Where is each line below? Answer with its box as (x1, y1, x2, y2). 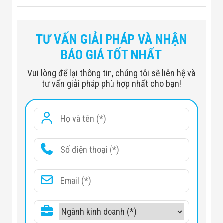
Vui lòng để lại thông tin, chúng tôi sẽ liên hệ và (27, 67, 196, 78)
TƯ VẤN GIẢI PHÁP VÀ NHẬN (35, 31, 187, 47)
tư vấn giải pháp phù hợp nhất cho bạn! (41, 78, 181, 89)
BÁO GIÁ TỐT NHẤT (61, 47, 162, 62)
